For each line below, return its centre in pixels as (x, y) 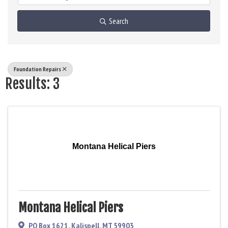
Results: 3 (32, 83)
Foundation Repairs (37, 69)
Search (118, 21)
